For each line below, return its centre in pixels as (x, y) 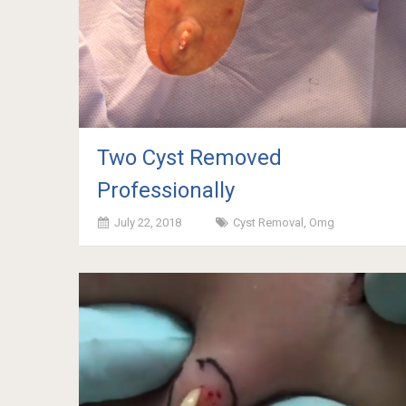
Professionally (166, 191)
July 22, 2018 (148, 223)
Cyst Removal (268, 223)
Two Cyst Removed (189, 158)
